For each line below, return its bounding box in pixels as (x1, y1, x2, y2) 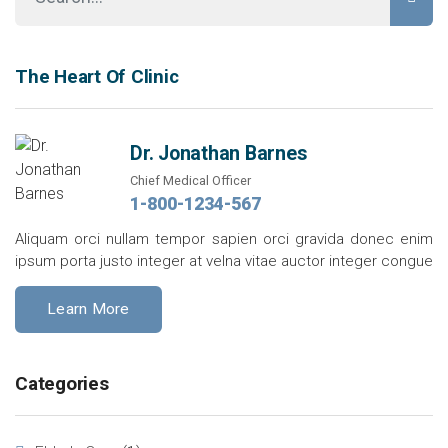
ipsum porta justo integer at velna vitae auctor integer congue (15, 252, 433, 270)
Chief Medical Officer (130, 173, 251, 188)
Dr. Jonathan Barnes (130, 142, 308, 165)
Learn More (47, 300, 130, 318)
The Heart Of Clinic (15, 65, 179, 88)
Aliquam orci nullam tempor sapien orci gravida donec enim (15, 230, 433, 248)
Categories (15, 372, 109, 395)
